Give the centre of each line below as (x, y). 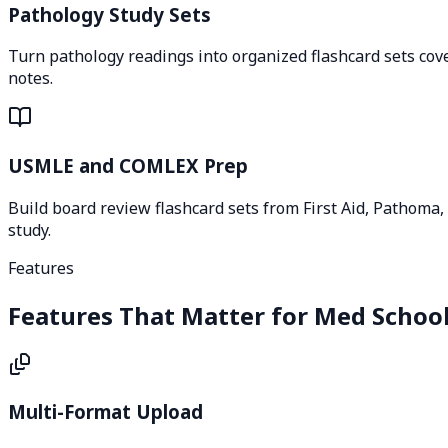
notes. (30, 78)
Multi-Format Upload (105, 412)
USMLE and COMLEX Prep (128, 166)
